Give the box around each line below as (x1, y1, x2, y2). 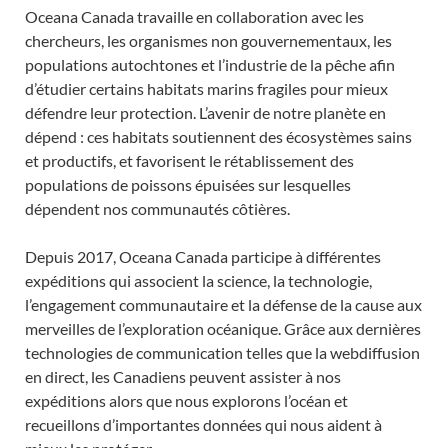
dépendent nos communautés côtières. (25, 199, 290, 218)
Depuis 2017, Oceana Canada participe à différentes (25, 247, 381, 266)
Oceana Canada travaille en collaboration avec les (25, 7, 364, 26)
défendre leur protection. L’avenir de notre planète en (25, 103, 386, 122)
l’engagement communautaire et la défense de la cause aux (25, 295, 422, 314)
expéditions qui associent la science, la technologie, (25, 271, 372, 290)
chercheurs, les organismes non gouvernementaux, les (25, 31, 392, 50)
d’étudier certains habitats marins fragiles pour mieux (25, 79, 388, 98)
